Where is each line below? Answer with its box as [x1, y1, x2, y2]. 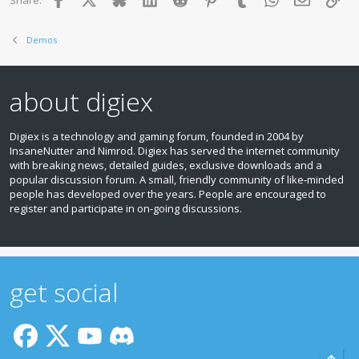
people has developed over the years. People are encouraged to [10, 187, 326, 201]
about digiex [10, 84, 153, 119]
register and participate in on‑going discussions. [10, 201, 242, 216]
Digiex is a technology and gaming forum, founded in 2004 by [10, 129, 304, 143]
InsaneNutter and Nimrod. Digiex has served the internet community [10, 143, 340, 158]
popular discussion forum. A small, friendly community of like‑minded [10, 172, 344, 187]
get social [10, 275, 118, 309]
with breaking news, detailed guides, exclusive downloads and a [10, 158, 322, 172]
